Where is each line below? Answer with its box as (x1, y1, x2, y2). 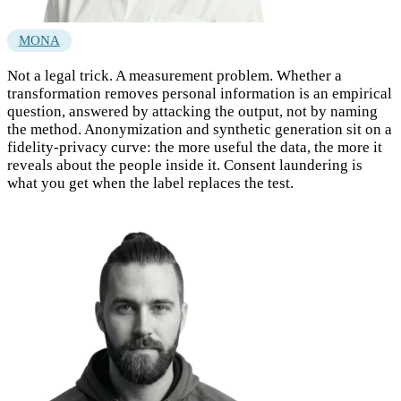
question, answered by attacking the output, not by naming (7, 103, 378, 121)
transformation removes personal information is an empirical (7, 85, 392, 103)
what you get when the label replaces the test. (7, 175, 294, 192)
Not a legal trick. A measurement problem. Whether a (7, 67, 342, 85)
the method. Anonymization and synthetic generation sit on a (7, 121, 392, 139)
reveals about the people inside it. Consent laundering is (7, 157, 363, 175)
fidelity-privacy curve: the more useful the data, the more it (7, 139, 382, 157)
